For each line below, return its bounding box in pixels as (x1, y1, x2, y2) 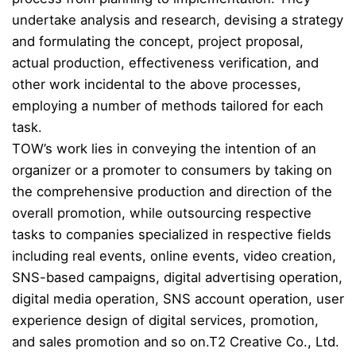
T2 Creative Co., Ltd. (209, 334, 339, 350)
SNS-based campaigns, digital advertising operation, (12, 269, 342, 286)
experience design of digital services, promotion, (12, 312, 319, 329)
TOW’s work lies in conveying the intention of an (12, 141, 316, 157)
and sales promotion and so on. (12, 334, 209, 350)
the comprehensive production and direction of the (12, 184, 332, 200)
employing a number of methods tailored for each (12, 98, 323, 114)
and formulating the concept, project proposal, (12, 33, 304, 50)
